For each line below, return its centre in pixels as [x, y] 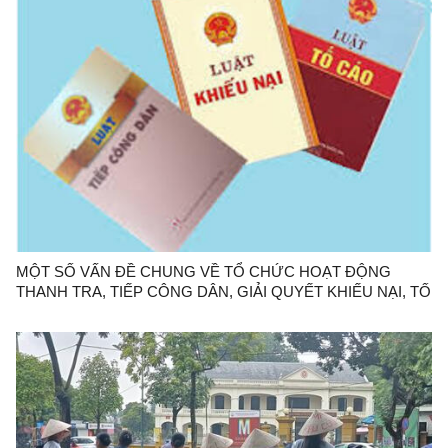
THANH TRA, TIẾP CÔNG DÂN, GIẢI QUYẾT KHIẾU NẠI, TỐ [223, 292]
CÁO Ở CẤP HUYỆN [87, 312]
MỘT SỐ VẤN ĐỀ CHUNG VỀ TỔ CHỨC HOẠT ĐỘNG [203, 272]
